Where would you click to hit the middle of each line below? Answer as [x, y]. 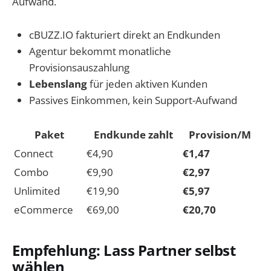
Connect [34, 153]
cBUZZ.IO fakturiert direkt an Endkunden [125, 34]
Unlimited [37, 191]
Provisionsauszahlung [79, 67]
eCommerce [44, 209]
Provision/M [220, 134]
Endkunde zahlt [133, 134]
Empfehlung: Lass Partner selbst [124, 250]
